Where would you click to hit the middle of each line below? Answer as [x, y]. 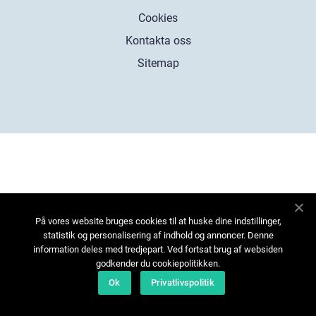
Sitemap [158, 63]
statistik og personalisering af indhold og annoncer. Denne [158, 235]
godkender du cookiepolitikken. [158, 263]
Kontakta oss [158, 40]
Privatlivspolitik [182, 282]
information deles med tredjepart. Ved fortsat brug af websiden [158, 249]
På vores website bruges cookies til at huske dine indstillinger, [158, 221]
